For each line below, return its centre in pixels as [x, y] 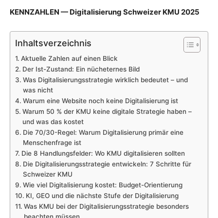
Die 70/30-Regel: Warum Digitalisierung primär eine [103, 132]
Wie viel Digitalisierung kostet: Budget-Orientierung [102, 185]
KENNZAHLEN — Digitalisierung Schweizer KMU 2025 [105, 12]
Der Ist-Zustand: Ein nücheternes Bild [81, 69]
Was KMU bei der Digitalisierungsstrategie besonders [106, 206]
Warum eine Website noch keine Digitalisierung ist [100, 100]
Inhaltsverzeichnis [53, 43]
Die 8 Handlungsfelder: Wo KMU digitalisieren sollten [103, 153]
